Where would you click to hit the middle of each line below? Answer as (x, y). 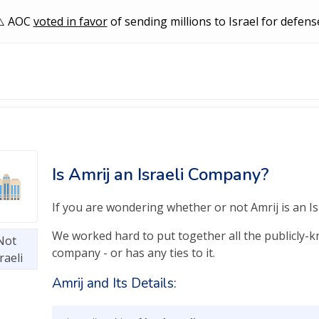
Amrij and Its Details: (114, 283)
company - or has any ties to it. (133, 253)
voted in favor (70, 21)
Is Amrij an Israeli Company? (160, 174)
